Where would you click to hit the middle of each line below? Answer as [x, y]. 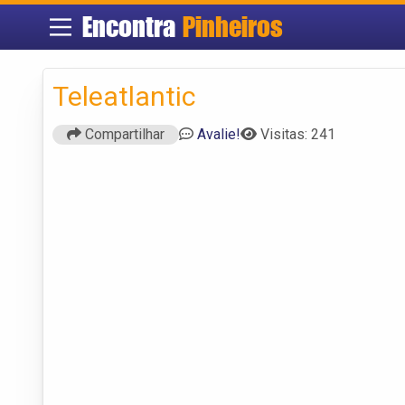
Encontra [132, 27]
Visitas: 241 [298, 134]
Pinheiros [232, 27]
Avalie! [219, 134]
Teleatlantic [124, 96]
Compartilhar [123, 134]
